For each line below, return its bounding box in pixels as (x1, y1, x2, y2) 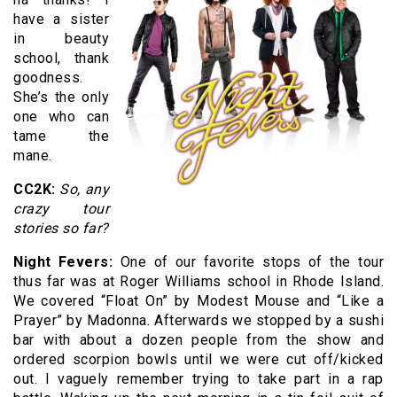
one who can (13, 108, 109, 126)
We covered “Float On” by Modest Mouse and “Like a (13, 292, 384, 310)
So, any (59, 181, 109, 198)
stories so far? (13, 220, 109, 237)
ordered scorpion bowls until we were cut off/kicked (13, 351, 384, 369)
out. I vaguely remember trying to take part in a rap (13, 370, 384, 388)
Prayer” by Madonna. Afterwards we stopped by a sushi (13, 312, 384, 330)
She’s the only (13, 89, 109, 106)
